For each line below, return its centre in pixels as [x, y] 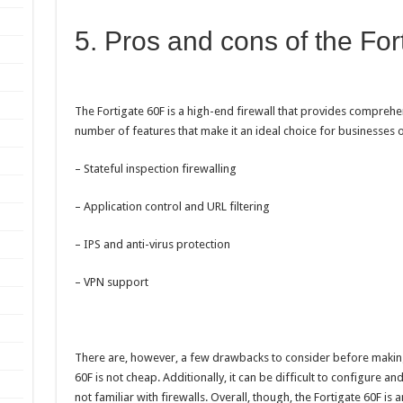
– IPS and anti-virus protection [152, 245]
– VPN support [111, 282]
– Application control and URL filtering [172, 207]
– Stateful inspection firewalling [155, 169]
